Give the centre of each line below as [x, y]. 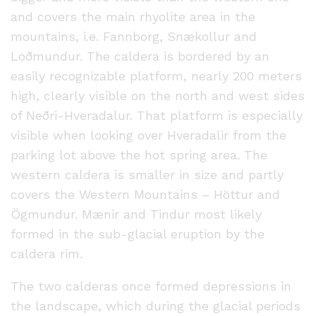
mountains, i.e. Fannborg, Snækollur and [134, 37]
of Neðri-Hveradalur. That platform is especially [157, 116]
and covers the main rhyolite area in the [133, 17]
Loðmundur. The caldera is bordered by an [140, 56]
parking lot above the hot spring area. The [139, 155]
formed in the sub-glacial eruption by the [138, 234]
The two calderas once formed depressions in [151, 286]
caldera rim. [47, 254]
